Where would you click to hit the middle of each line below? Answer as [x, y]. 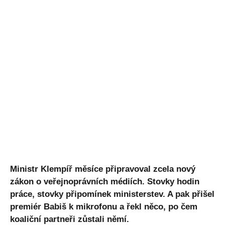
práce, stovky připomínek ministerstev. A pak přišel [112, 194]
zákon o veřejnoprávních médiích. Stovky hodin [105, 181]
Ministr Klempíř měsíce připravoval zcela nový [103, 169]
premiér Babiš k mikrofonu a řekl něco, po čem [104, 206]
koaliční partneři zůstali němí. [70, 219]
